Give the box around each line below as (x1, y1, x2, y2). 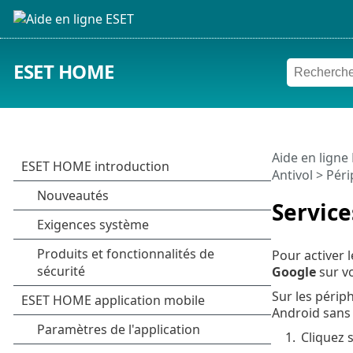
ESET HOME (13, 58, 114, 85)
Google (271, 262, 316, 281)
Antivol (271, 165, 313, 184)
